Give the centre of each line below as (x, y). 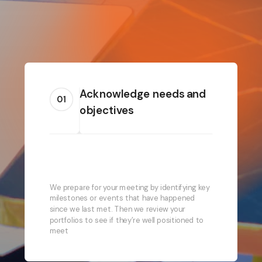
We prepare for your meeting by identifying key (130, 187)
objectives (107, 111)
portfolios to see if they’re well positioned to (127, 220)
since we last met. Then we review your (117, 209)
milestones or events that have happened (122, 198)
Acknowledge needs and (143, 94)
